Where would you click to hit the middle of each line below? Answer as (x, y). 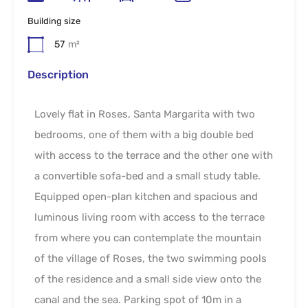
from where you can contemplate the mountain (148, 238)
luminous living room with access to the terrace (150, 217)
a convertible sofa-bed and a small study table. (147, 176)
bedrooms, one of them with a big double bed (144, 134)
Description (58, 74)
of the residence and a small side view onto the (148, 279)
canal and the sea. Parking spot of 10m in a (138, 299)
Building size (54, 21)
